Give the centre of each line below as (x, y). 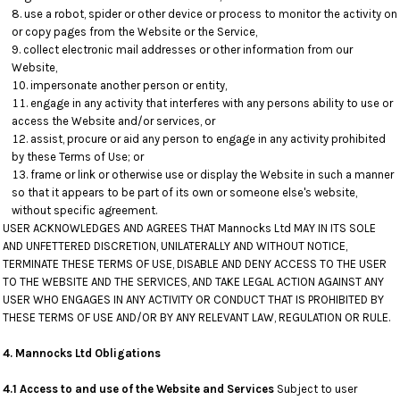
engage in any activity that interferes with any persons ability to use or (212, 103)
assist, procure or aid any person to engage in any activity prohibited (208, 139)
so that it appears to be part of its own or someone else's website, (184, 192)
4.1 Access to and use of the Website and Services (140, 389)
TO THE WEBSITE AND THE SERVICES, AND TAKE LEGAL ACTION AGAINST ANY (193, 282)
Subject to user (317, 389)
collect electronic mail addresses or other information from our (188, 50)
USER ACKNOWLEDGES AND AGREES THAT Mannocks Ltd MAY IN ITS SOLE (189, 228)
